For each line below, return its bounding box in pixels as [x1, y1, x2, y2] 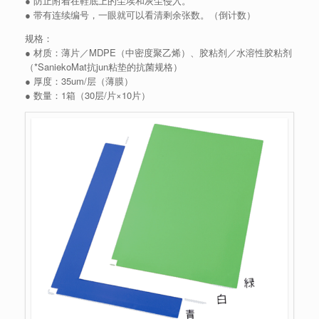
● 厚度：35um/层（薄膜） [25, 74, 133, 88]
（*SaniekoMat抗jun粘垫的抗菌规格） [25, 60, 182, 74]
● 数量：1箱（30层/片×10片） [25, 88, 150, 103]
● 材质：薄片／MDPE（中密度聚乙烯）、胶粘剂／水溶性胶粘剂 [25, 46, 292, 60]
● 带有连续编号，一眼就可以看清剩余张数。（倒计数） [25, 8, 256, 22]
